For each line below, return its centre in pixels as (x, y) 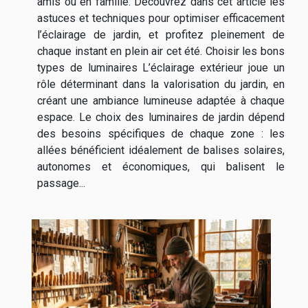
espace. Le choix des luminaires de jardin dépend (161, 118)
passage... (61, 184)
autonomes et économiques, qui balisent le (161, 167)
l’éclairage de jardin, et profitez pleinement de (161, 35)
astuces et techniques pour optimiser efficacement (161, 19)
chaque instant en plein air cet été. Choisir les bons (161, 52)
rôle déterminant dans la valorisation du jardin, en (161, 85)
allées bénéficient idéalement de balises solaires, (161, 151)
